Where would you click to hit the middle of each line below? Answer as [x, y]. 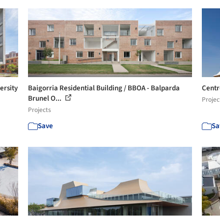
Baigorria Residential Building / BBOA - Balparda [104, 88]
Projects [40, 110]
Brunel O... [46, 98]
